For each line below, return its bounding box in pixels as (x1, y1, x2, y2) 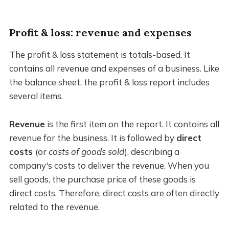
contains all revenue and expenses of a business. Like (9, 63, 219, 74)
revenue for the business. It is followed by (9, 132, 176, 144)
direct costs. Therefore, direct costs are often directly (9, 188, 219, 199)
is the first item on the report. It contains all (44, 119, 219, 130)
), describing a (124, 146, 179, 157)
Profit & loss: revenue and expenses (9, 26, 192, 39)
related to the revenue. (9, 201, 100, 213)
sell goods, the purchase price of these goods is (9, 174, 196, 185)
